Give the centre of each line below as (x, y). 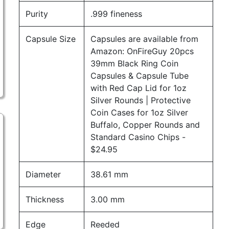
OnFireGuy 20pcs (161, 51)
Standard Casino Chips (135, 137)
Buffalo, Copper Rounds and (145, 125)
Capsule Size (51, 39)
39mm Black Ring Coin (135, 63)
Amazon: (109, 51)
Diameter (43, 174)
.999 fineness (117, 14)
